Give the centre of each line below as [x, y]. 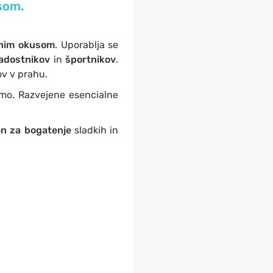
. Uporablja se [87, 45]
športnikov [91, 59]
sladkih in [95, 130]
